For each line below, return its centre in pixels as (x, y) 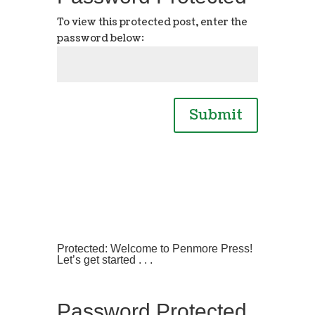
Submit (216, 115)
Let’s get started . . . (104, 260)
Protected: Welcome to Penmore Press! (154, 249)
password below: (100, 38)
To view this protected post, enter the (152, 22)
